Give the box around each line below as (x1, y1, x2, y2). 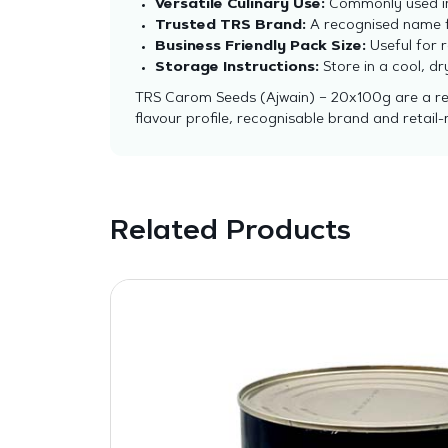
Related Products (109, 217, 351, 246)
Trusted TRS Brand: (154, 18, 306, 33)
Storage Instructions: (154, 60, 319, 75)
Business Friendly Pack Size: (154, 39, 366, 54)
